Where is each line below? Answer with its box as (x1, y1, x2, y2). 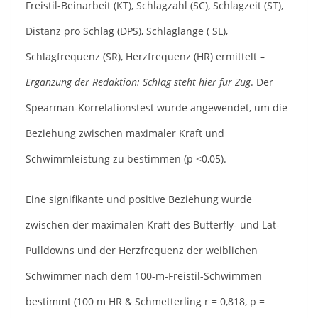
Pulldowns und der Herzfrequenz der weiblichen (26, 243, 258, 257)
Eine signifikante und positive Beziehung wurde (26, 192, 252, 206)
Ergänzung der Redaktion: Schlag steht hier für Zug (26, 75, 251, 89)
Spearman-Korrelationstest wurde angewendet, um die (26, 100, 287, 114)
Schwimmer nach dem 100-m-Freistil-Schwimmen (26, 268, 262, 283)
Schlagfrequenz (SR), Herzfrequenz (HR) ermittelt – (26, 49, 265, 63)
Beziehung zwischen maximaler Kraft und (26, 126, 224, 140)
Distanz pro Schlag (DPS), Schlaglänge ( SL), (26, 23, 228, 38)
